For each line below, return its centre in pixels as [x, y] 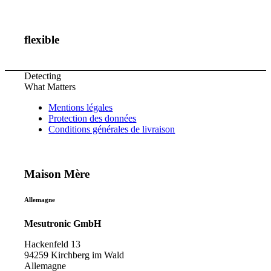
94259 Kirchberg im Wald [74, 255]
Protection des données [93, 118]
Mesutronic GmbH [63, 224]
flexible [42, 40]
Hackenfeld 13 [53, 244]
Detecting [43, 76]
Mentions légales [81, 107]
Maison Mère [57, 174]
